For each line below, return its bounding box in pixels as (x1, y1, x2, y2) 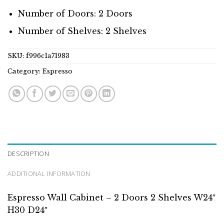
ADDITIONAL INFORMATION (7, 168, 90, 178)
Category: (7, 67, 42, 75)
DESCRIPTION (7, 148, 49, 158)
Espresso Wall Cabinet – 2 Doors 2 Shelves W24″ (7, 192, 215, 202)
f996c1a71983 (26, 51, 69, 59)
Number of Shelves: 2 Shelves (17, 26, 146, 36)
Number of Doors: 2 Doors (17, 8, 132, 19)
